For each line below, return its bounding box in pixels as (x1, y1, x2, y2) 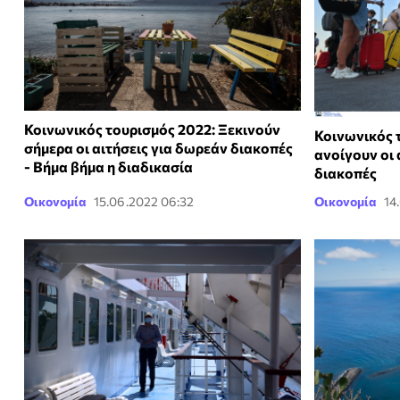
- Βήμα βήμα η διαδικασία (24, 158, 193, 176)
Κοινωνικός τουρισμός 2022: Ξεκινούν (24, 121, 280, 138)
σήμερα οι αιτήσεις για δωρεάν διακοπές (24, 139, 293, 157)
